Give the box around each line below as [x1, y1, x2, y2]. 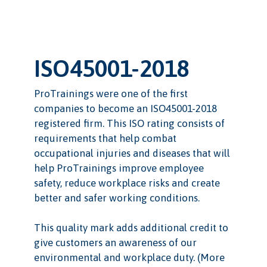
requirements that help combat [33, 132, 176, 144]
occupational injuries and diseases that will [33, 147, 230, 159]
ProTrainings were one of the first [33, 87, 188, 100]
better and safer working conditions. [33, 191, 200, 204]
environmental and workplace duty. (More [33, 251, 225, 263]
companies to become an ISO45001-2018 [33, 102, 217, 114]
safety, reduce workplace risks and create [33, 176, 220, 189]
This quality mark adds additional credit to [33, 221, 228, 234]
